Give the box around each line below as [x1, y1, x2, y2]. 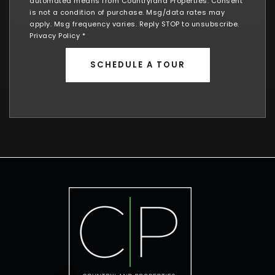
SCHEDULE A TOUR [90, 58, 185, 71]
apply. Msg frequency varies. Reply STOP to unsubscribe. [29, 18, 239, 29]
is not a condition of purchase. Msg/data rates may [29, 7, 225, 17]
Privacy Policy [29, 30, 80, 41]
